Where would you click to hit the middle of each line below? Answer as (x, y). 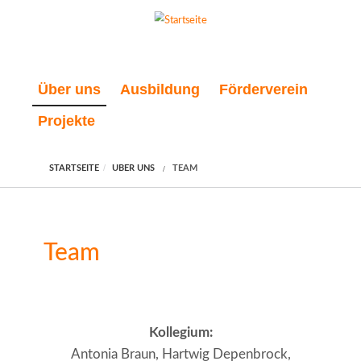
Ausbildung (160, 90)
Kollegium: (180, 333)
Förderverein (263, 90)
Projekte (66, 121)
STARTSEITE (75, 168)
